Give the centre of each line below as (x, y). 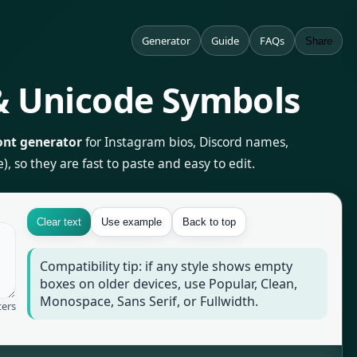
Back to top (210, 222)
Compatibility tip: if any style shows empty (167, 266)
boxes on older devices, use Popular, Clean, (169, 284)
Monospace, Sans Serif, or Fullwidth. (149, 301)
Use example (132, 222)
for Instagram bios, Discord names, (185, 142)
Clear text (59, 222)
